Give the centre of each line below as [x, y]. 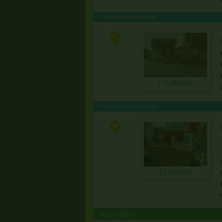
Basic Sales [118, 215]
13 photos [175, 172]
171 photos [175, 83]
